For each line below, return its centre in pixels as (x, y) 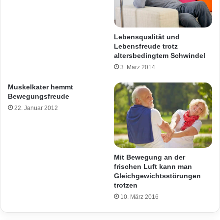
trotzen (126, 185)
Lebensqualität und (147, 37)
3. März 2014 (138, 67)
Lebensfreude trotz (146, 46)
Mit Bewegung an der (150, 157)
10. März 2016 (139, 197)
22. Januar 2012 (36, 108)
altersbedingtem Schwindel (160, 55)
